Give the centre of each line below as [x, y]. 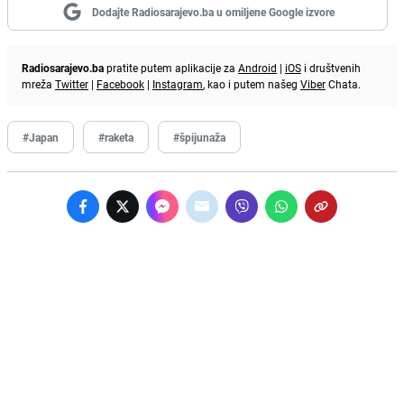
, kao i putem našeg [252, 83]
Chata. [343, 83]
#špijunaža [199, 137]
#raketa [116, 137]
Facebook [120, 83]
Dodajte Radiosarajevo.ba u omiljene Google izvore [213, 11]
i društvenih [331, 67]
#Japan [41, 137]
